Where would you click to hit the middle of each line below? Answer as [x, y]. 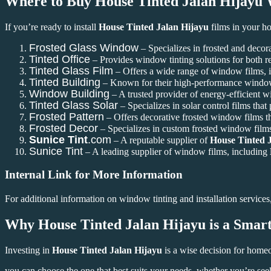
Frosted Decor [64, 128]
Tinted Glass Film [71, 70]
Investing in [28, 250]
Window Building [69, 93]
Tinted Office [60, 59]
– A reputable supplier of [161, 140]
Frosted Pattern [67, 116]
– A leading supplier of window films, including [176, 151]
